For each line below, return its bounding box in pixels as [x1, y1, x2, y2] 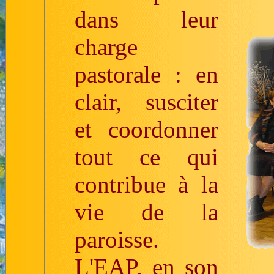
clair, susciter [74, 89, 218, 115]
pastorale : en [74, 61, 218, 87]
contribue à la [74, 171, 218, 198]
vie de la [74, 199, 218, 225]
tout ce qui [74, 144, 218, 170]
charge [74, 34, 138, 60]
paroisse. [74, 226, 159, 253]
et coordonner [74, 116, 218, 143]
